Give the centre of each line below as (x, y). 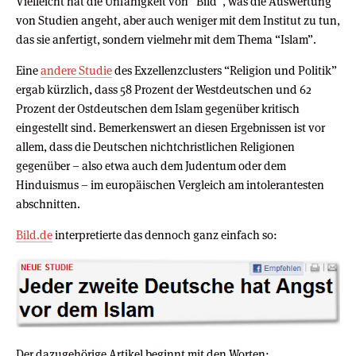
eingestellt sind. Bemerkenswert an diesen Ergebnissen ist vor (170, 128)
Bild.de (34, 235)
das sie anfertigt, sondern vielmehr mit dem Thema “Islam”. (166, 40)
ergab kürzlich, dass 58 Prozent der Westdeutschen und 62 (164, 90)
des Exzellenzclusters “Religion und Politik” (224, 71)
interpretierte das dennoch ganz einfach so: (165, 235)
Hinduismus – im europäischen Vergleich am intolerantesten (170, 185)
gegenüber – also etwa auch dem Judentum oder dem (151, 166)
